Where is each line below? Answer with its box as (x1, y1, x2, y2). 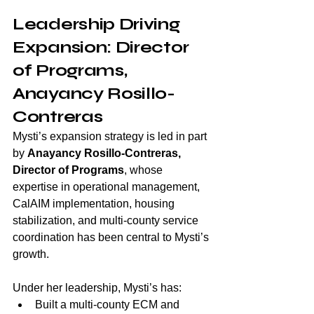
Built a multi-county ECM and (35, 299, 182, 311)
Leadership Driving (13, 14, 184, 35)
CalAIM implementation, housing (13, 198, 177, 210)
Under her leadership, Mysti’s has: (13, 282, 182, 294)
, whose (124, 164, 165, 177)
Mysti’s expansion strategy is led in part (13, 130, 210, 143)
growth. (13, 248, 49, 261)
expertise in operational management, (13, 181, 203, 193)
